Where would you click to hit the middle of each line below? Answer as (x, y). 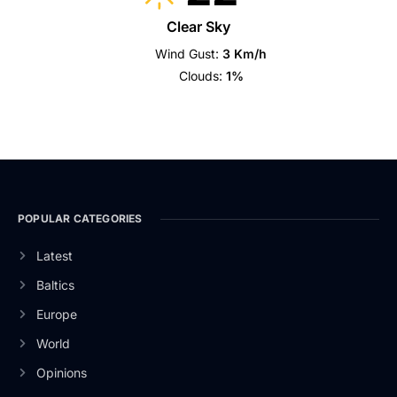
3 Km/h (245, 54)
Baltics (55, 285)
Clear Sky (198, 27)
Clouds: (200, 76)
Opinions (61, 373)
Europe (56, 314)
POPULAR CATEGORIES (80, 218)
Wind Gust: (187, 54)
